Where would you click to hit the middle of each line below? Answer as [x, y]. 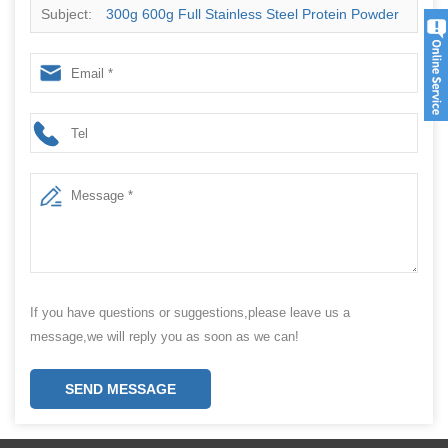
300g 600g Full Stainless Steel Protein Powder [252, 14]
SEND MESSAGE [120, 389]
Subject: [68, 14]
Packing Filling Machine [115, 54]
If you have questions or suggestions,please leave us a [190, 312]
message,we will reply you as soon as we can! [164, 336]
